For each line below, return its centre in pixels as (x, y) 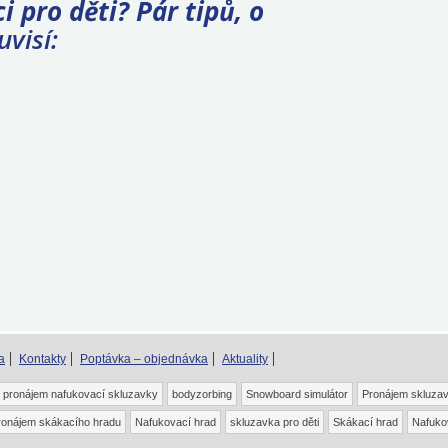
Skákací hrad (365, 421)
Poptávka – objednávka (144, 358)
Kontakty (42, 358)
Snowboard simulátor (297, 393)
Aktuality (245, 358)
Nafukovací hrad (175, 421)
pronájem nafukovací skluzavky (80, 393)
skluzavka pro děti (274, 421)
